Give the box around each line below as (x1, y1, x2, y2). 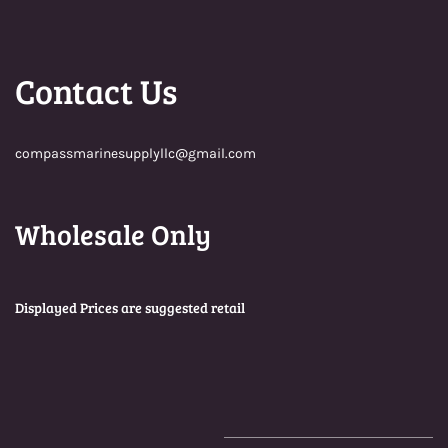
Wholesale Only (15, 215, 211, 254)
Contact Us (15, 67, 177, 115)
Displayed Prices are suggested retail (15, 298, 245, 318)
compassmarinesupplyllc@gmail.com (15, 145, 256, 163)
